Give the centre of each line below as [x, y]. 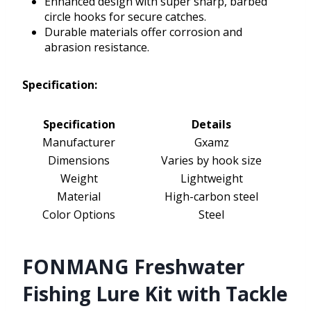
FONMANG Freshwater [134, 267]
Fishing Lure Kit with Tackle [155, 294]
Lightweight [211, 179]
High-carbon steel [211, 197]
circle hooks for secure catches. [125, 17]
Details [211, 125]
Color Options [79, 215]
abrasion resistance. [97, 48]
